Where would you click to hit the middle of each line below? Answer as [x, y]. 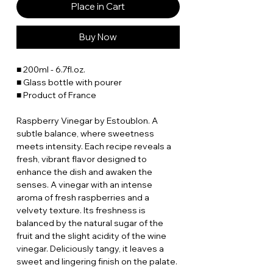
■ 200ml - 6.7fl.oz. [51, 70]
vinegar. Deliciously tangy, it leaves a [90, 249]
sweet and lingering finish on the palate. [97, 262]
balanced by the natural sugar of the [90, 223]
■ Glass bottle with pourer [69, 83]
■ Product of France [56, 95]
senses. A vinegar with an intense [84, 185]
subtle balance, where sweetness [85, 134]
